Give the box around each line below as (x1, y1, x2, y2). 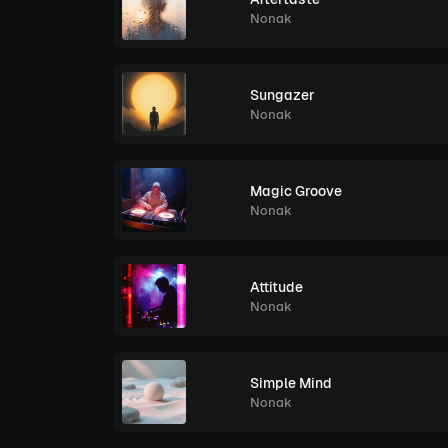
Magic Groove (250, 181, 342, 200)
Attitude (250, 277, 303, 296)
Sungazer (250, 85, 315, 104)
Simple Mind (250, 373, 332, 392)
